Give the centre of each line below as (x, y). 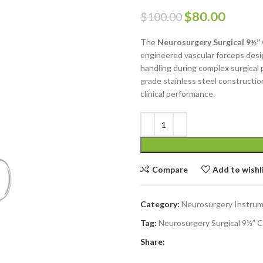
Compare (170, 169)
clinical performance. (178, 94)
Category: (160, 204)
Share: (153, 242)
